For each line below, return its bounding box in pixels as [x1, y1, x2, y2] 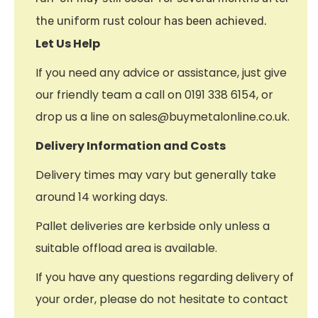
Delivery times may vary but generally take [35, 166, 276, 183]
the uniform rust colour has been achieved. [35, 13, 267, 28]
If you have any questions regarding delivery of [35, 268, 294, 285]
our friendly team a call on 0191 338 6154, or [35, 86, 273, 103]
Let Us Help [35, 35, 100, 52]
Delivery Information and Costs [35, 137, 226, 154]
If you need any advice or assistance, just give [35, 64, 287, 81]
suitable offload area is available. [35, 239, 217, 256]
